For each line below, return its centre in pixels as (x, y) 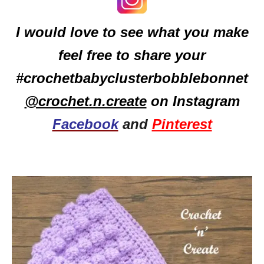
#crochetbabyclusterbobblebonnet (132, 78)
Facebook (85, 124)
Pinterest (182, 124)
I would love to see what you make (132, 32)
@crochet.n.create (85, 101)
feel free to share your (132, 55)
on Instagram (193, 101)
